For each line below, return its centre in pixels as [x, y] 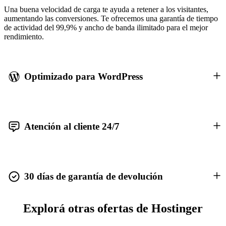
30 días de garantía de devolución [94, 177]
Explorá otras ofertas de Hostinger [113, 209]
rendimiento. [24, 36]
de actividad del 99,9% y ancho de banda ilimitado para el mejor [106, 27]
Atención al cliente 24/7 [72, 126]
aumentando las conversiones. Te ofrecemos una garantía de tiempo [111, 18]
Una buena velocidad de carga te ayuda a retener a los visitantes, [106, 9]
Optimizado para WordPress [83, 76]
